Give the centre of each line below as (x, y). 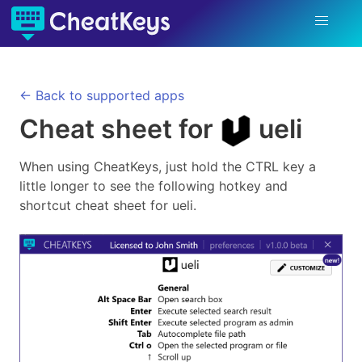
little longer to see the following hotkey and (154, 185)
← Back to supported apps (102, 95)
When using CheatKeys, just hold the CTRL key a (168, 166)
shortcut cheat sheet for (96, 205)
